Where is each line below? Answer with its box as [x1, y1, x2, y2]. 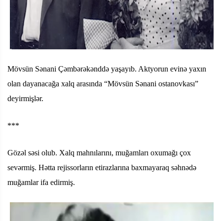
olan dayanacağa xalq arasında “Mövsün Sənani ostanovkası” [7, 79, 198, 88]
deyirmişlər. [7, 94, 43, 103]
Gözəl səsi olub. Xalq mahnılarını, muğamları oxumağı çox [7, 148, 191, 157]
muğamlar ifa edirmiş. [7, 178, 75, 186]
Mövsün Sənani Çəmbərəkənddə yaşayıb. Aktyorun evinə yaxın [7, 64, 206, 73]
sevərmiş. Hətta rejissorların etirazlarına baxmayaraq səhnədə [7, 163, 196, 172]
